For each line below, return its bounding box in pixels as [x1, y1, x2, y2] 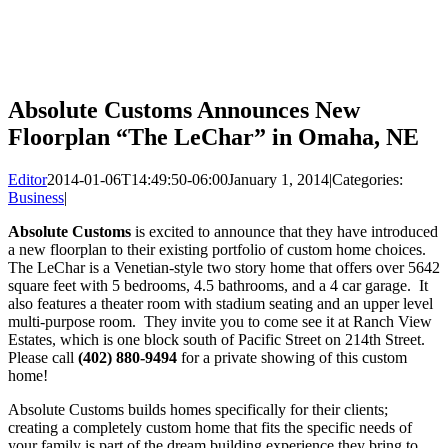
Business [8, 188, 64, 206]
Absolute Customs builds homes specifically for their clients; [8, 400, 388, 418]
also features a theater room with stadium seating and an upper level [8, 294, 433, 312]
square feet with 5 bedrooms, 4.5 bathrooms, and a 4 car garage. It [8, 276, 428, 294]
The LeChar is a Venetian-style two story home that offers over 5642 [8, 258, 440, 276]
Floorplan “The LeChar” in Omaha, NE [8, 123, 419, 150]
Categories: [332, 170, 403, 188]
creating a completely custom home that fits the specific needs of [8, 418, 412, 436]
